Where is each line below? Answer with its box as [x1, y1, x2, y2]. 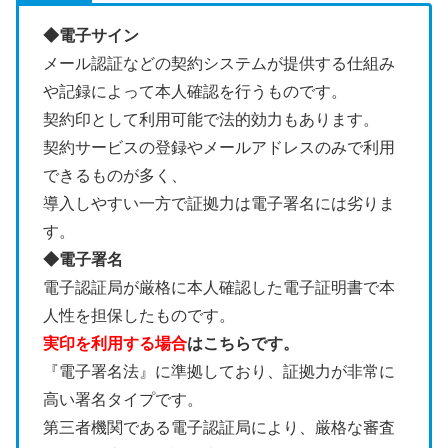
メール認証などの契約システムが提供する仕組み [43, 54, 395, 72]
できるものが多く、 [43, 166, 187, 184]
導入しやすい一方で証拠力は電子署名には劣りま [43, 194, 395, 212]
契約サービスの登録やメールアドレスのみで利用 [43, 138, 395, 156]
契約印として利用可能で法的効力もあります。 [43, 110, 379, 128]
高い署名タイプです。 [43, 390, 203, 408]
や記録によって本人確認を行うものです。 [43, 82, 347, 100]
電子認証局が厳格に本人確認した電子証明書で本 [43, 278, 395, 296]
